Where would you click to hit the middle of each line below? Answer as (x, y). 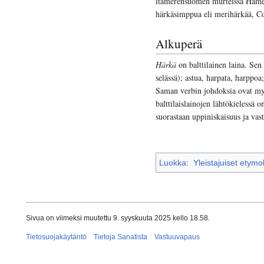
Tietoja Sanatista (121, 237)
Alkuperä (179, 43)
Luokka (173, 163)
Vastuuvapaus (177, 237)
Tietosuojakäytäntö (56, 237)
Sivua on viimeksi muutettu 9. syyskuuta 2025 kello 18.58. (118, 218)
